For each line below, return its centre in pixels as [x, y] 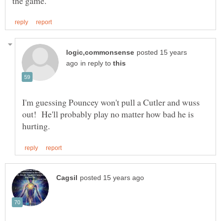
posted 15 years [162, 52]
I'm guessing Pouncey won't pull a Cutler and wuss [111, 102]
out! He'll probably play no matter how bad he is [108, 114]
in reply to [97, 63]
